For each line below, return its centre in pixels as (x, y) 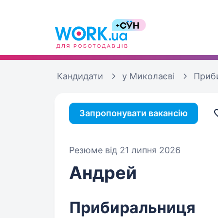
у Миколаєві (148, 76)
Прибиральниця (132, 208)
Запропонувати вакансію (134, 113)
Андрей (103, 173)
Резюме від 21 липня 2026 (125, 150)
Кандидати (80, 76)
